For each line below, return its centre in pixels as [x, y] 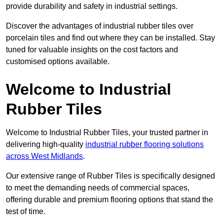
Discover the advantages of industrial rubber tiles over [100, 26]
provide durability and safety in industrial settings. [92, 6]
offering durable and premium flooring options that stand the [110, 200]
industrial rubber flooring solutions [145, 145]
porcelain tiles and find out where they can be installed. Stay [110, 38]
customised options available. [58, 62]
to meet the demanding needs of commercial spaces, [98, 188]
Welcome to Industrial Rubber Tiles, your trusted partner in [107, 133]
